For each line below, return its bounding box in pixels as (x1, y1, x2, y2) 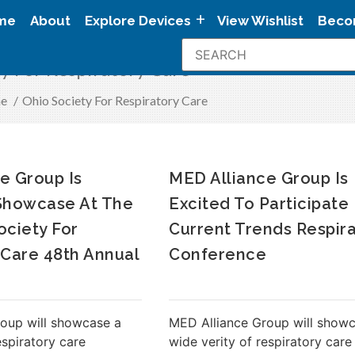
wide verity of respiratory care (169, 333, 353, 349)
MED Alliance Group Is (169, 168, 349, 188)
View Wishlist (217, 13, 303, 29)
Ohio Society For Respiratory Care (21, 92, 208, 108)
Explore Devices (85, 13, 191, 29)
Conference (169, 244, 267, 264)
